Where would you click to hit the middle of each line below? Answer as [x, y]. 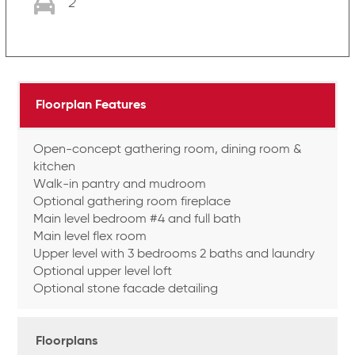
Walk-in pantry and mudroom [120, 184]
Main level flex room [90, 237]
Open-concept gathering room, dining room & [168, 149]
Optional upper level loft [103, 271]
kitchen [55, 167]
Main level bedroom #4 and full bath [137, 219]
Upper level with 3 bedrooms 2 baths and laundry [174, 254]
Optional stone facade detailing [126, 289]
